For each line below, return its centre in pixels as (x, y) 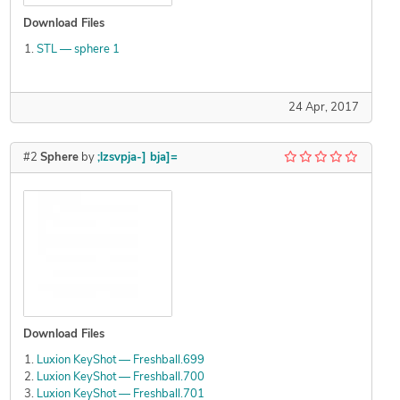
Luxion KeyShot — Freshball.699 (120, 361)
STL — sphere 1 (78, 50)
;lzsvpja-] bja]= (137, 158)
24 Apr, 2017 (323, 108)
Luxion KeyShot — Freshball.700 (120, 378)
